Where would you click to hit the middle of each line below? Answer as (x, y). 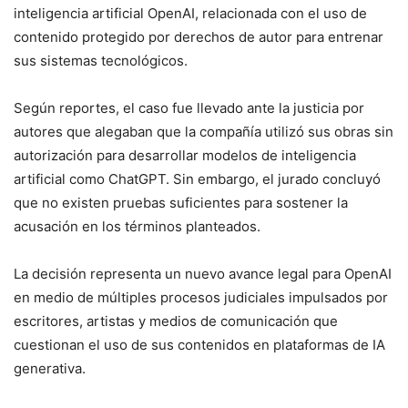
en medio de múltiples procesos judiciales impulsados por (201, 298)
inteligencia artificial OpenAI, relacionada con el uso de (190, 14)
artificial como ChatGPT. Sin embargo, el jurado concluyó (197, 179)
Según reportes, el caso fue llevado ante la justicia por (189, 108)
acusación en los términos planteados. (137, 227)
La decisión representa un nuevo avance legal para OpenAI (203, 274)
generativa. (50, 369)
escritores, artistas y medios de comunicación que (176, 321)
